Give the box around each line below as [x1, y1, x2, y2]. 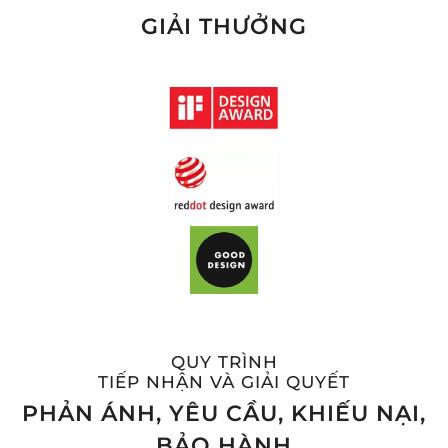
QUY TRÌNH [170, 352, 278, 373]
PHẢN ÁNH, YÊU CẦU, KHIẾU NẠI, [22, 400, 426, 428]
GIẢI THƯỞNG [141, 13, 307, 41]
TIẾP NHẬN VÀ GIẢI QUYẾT [98, 372, 350, 393]
